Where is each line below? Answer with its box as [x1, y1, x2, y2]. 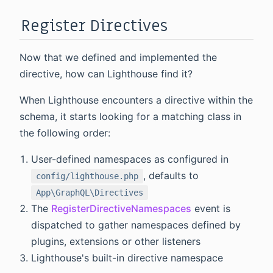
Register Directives [21, 15, 168, 37]
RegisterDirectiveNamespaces [51, 202, 192, 214]
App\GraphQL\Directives [36, 187, 144, 197]
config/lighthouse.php [36, 171, 139, 181]
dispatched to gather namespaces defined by [31, 218, 241, 231]
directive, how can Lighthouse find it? [19, 67, 193, 80]
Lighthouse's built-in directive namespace [31, 251, 224, 264]
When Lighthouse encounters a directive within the [19, 93, 253, 106]
